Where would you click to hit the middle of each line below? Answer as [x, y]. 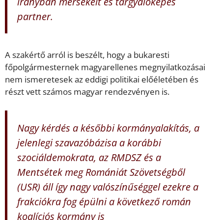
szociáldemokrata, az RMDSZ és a [89, 157]
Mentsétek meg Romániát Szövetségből [101, 172]
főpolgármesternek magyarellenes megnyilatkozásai [105, 67]
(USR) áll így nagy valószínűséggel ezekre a [108, 186]
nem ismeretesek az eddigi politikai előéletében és [102, 80]
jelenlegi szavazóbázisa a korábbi [89, 142]
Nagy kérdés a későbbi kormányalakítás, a [108, 127]
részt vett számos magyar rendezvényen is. [87, 92]
